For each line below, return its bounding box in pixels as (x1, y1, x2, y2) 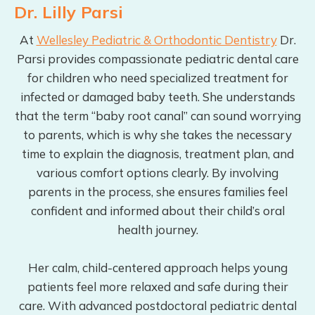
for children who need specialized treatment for (27, 70, 288, 86)
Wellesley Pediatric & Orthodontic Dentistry (36, 32, 277, 48)
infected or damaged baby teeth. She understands (20, 89, 295, 105)
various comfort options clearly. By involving (37, 165, 278, 181)
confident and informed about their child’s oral (30, 203, 285, 219)
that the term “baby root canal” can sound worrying (14, 108, 301, 124)
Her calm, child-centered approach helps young (27, 260, 288, 276)
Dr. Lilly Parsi (14, 1, 123, 23)
